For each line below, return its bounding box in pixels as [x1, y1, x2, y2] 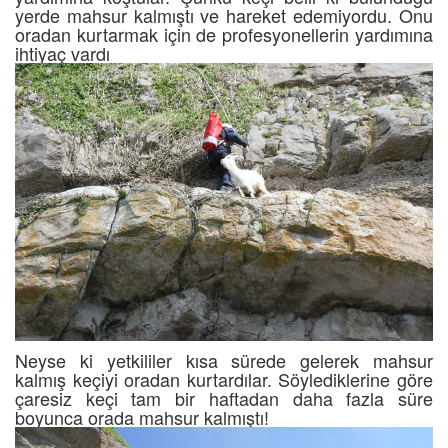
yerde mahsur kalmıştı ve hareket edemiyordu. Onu [15, 2, 433, 29]
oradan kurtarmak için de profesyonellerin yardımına [15, 21, 433, 48]
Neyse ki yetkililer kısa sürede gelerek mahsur [15, 347, 433, 374]
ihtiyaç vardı [15, 40, 110, 67]
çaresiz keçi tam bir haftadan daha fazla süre [15, 385, 433, 412]
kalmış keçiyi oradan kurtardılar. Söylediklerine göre [15, 366, 433, 393]
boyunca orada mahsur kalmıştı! [15, 404, 269, 431]
